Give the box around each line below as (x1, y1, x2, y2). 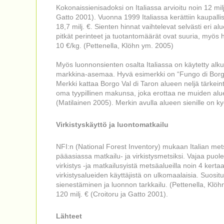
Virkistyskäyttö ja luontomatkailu (56, 120, 168, 128)
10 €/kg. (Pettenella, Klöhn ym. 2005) (56, 41, 173, 49)
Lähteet (56, 212, 82, 220)
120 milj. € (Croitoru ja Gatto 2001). (56, 190, 168, 198)
